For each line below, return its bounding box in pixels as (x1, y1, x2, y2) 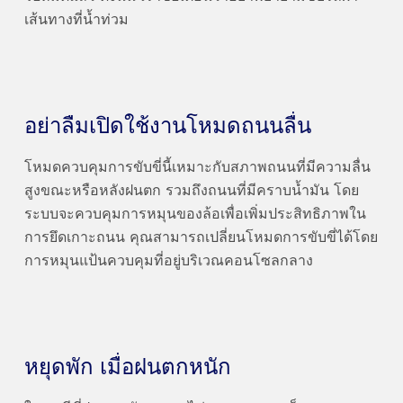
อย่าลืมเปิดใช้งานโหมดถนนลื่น (23, 116, 311, 138)
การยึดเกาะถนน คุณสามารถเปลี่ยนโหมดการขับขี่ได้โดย (23, 231, 378, 246)
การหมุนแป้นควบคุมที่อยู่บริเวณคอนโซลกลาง (23, 255, 313, 269)
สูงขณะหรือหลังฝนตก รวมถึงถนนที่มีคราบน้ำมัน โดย (23, 184, 359, 199)
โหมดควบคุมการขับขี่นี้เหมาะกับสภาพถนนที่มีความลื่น (23, 161, 371, 175)
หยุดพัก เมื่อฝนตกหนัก (23, 357, 231, 379)
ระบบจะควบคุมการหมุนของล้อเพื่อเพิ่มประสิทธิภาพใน (23, 208, 366, 222)
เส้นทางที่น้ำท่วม (23, 13, 129, 28)
